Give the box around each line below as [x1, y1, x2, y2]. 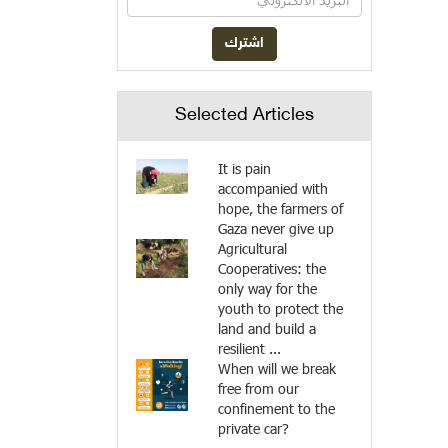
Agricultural [218, 238, 288, 258]
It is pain [218, 158, 272, 178]
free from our [218, 378, 300, 398]
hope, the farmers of [218, 198, 344, 218]
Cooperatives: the [218, 258, 327, 278]
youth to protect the [218, 298, 344, 318]
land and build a [218, 318, 317, 338]
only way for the [218, 278, 318, 298]
